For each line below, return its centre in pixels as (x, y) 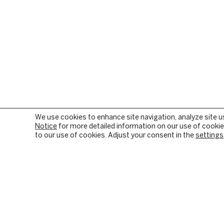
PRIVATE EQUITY (180, 205)
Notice (46, 127)
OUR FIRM (33, 205)
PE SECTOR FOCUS (179, 219)
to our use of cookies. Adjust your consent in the (115, 136)
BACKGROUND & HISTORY (57, 219)
